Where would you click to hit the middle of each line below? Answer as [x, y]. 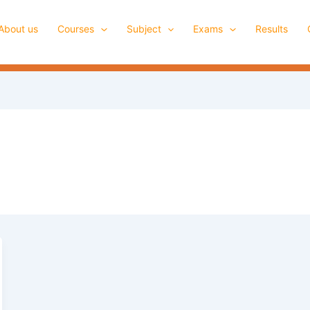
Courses [76, 29]
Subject [144, 29]
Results [271, 29]
